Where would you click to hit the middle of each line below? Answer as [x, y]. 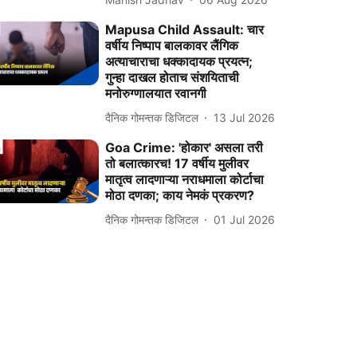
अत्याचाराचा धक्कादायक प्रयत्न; [179, 61]
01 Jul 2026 [245, 219]
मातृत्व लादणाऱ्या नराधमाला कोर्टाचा [185, 179]
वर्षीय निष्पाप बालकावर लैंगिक [172, 45]
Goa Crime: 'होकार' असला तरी [184, 147]
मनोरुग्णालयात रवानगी [156, 93]
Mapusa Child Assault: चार [185, 29]
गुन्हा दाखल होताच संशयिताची [173, 77]
